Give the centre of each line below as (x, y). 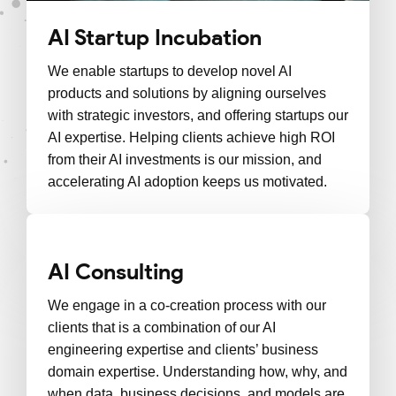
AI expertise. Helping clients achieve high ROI (191, 138)
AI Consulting (116, 272)
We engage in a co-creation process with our (187, 306)
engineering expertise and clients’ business (183, 350)
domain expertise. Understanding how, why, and (198, 372)
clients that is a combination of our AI (162, 328)
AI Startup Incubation (155, 38)
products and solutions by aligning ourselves (187, 94)
